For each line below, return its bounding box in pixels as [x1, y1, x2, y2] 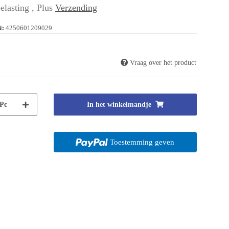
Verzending [55, 2, 97, 13]
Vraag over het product [130, 58, 196, 66]
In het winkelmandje [86, 100, 151, 108]
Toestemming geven [110, 138, 175, 146]
